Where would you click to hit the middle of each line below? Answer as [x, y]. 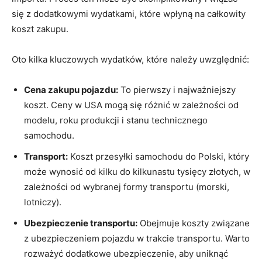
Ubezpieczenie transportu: [81, 223]
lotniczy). [43, 202]
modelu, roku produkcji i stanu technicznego [116, 120]
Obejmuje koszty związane [194, 223]
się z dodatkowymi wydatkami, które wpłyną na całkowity [129, 13]
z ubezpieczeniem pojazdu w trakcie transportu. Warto [137, 238]
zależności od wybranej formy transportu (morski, [127, 187]
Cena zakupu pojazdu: [71, 89]
